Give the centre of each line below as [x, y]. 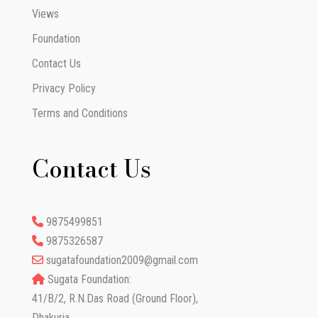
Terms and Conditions [79, 114]
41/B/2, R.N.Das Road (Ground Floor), [115, 299]
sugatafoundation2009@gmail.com [122, 261]
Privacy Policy [64, 89]
